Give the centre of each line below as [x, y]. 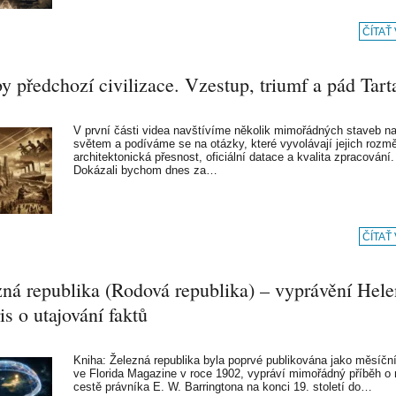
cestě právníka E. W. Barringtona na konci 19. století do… [223, 387]
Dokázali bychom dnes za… [145, 170]
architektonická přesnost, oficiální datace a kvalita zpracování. [234, 157]
